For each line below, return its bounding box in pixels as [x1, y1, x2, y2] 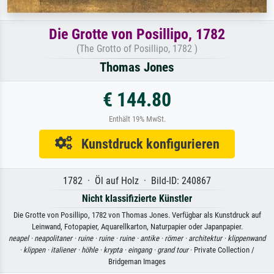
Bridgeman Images [108, 257, 166, 267]
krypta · [103, 245, 128, 255]
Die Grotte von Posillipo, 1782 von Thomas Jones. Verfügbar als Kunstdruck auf [13, 210, 261, 220]
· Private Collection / [188, 245, 254, 255]
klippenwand [228, 234, 265, 243]
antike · [140, 234, 165, 243]
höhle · [81, 245, 103, 255]
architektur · [188, 234, 228, 243]
